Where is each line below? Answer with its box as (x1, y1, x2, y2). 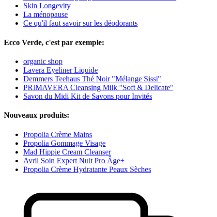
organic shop (23, 57, 62, 65)
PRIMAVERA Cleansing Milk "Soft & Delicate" (23, 83, 173, 92)
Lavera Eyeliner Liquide (23, 65, 98, 74)
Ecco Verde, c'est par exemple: (4, 38, 104, 46)
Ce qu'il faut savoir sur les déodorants (23, 19, 138, 28)
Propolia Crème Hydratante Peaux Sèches (23, 165, 151, 173)
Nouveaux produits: (4, 111, 69, 120)
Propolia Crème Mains (23, 130, 92, 139)
